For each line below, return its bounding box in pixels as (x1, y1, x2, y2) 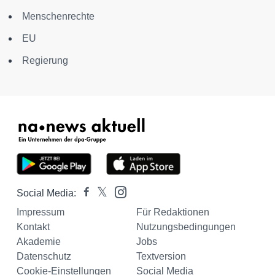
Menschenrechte (22, 11, 95, 21)
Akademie (17, 236, 61, 247)
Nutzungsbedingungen (136, 222, 236, 232)
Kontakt (17, 222, 50, 232)
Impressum (17, 207, 64, 217)
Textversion (136, 251, 186, 261)
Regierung (22, 55, 68, 66)
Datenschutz (17, 251, 71, 261)
